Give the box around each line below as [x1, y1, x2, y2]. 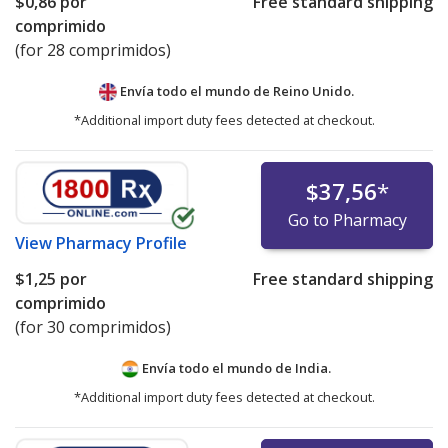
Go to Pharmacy [287, 209, 407, 232]
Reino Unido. [272, 82, 354, 101]
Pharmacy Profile [56, 232, 187, 255]
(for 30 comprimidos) [15, 316, 171, 339]
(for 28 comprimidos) [15, 39, 171, 62]
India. [295, 359, 331, 378]
